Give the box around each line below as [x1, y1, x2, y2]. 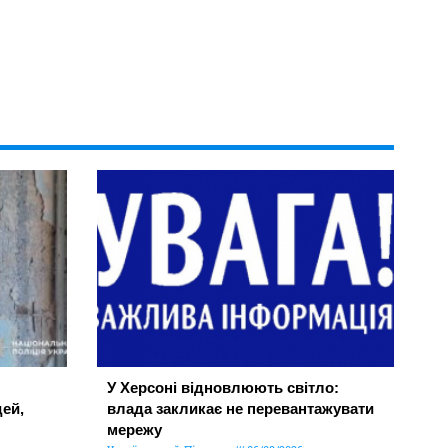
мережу [106, 420, 162, 438]
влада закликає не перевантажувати [106, 399, 374, 417]
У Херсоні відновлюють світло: [106, 378, 339, 396]
